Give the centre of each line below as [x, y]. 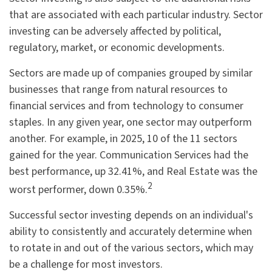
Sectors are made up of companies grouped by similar [131, 73]
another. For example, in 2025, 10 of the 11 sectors [123, 139]
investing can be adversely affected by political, [115, 31]
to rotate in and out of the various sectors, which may [131, 248]
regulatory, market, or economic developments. [117, 48]
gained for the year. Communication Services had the [129, 155]
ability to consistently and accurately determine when [131, 232]
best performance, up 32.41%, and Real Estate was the [133, 172]
